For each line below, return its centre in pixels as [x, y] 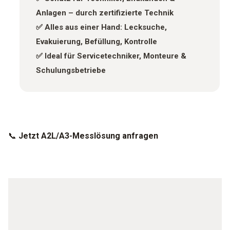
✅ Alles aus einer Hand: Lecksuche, [101, 27]
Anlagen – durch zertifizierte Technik [105, 13]
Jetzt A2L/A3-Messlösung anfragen [88, 136]
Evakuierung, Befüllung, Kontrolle [97, 42]
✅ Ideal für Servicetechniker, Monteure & [111, 56]
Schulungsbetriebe [71, 71]
